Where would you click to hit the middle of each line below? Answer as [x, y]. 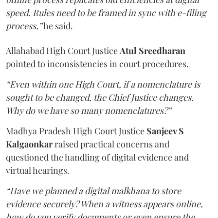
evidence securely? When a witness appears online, [104, 204]
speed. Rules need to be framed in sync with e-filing [106, 12]
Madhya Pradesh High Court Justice [76, 131]
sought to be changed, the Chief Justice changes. [100, 97]
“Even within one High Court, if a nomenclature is [103, 84]
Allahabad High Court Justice [63, 50]
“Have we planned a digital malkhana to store [93, 191]
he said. [57, 26]
